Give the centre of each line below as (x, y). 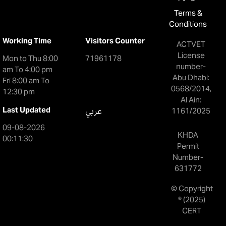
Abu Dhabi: (191, 77)
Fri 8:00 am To (26, 80)
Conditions (188, 24)
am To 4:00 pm (27, 69)
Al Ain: (191, 99)
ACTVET (191, 44)
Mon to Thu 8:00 (30, 58)
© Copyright (192, 188)
